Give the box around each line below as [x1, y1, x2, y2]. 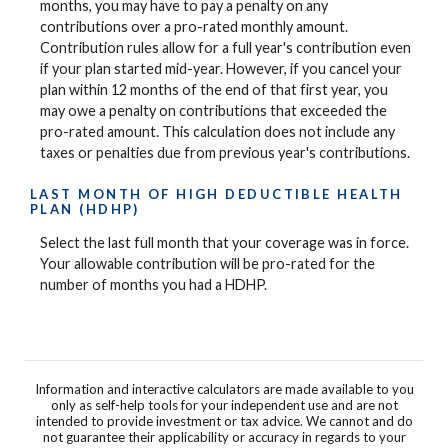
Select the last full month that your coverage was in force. [40, 233, 409, 251]
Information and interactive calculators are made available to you [34, 381, 414, 398]
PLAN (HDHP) [30, 201, 140, 218]
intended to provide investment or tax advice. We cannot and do [35, 413, 413, 430]
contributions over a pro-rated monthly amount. [40, 17, 348, 35]
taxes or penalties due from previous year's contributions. [40, 143, 410, 161]
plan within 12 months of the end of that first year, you [40, 80, 388, 98]
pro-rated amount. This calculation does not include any [40, 122, 395, 140]
